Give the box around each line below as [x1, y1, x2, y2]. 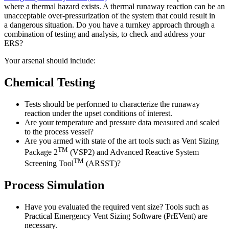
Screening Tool [25, 159, 74, 168]
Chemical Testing [4, 75, 95, 89]
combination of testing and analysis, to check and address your [4, 29, 205, 38]
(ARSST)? [86, 159, 121, 168]
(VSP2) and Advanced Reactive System [70, 148, 199, 157]
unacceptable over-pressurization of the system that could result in [4, 11, 215, 20]
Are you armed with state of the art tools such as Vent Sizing [25, 136, 219, 145]
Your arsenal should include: [4, 56, 96, 65]
